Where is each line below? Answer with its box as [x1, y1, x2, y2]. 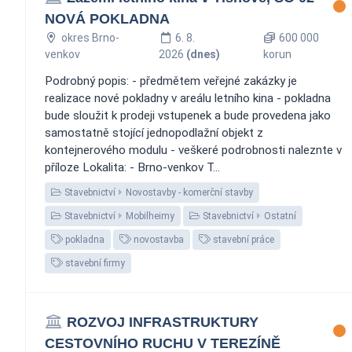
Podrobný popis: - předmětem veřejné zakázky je [45, 73, 297, 88]
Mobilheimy [126, 210, 174, 222]
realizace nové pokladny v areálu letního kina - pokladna [45, 90, 331, 105]
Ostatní [264, 210, 296, 222]
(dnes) [186, 47, 221, 60]
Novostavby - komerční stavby [126, 186, 253, 198]
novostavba [131, 233, 184, 245]
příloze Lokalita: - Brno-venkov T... [45, 159, 220, 174]
